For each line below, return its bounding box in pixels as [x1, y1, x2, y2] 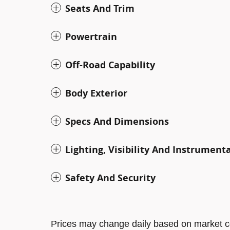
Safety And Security [65, 171, 156, 184]
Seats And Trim [65, 2, 135, 15]
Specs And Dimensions [65, 114, 169, 128]
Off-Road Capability [65, 58, 155, 71]
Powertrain [65, 30, 117, 43]
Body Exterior [65, 86, 127, 100]
